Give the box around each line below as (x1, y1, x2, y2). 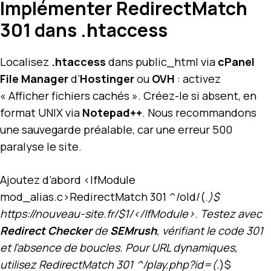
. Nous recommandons (142, 105, 256, 120)
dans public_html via (106, 54, 218, 69)
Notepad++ (82, 105, 142, 120)
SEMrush (110, 223, 157, 238)
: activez (175, 71, 221, 86)
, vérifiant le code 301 (157, 223, 263, 238)
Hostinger (80, 71, 134, 86)
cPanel (218, 54, 255, 69)
